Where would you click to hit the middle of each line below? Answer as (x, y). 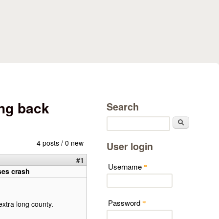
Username (126, 167)
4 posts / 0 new (60, 143)
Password (125, 203)
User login (130, 146)
